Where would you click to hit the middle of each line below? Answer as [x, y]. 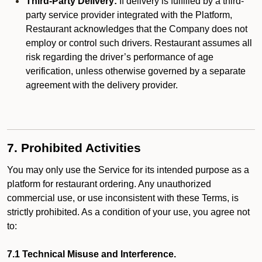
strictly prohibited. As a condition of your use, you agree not [128, 212]
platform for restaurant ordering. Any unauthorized [109, 184]
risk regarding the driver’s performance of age [120, 57]
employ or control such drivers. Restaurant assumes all [139, 43]
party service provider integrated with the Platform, [129, 15]
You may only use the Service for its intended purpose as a [128, 170]
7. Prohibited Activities [74, 148]
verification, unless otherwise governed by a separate [136, 71]
